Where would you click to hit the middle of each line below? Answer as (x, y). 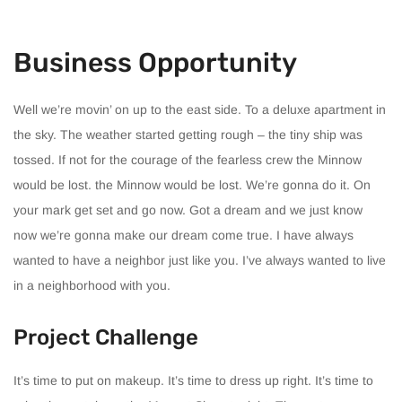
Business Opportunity (155, 62)
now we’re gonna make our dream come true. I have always (184, 235)
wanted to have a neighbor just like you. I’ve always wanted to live (200, 260)
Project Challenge (106, 337)
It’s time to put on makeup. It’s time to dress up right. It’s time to (193, 380)
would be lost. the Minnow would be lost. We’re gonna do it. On (192, 184)
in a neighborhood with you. (92, 285)
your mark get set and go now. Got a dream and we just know (188, 210)
